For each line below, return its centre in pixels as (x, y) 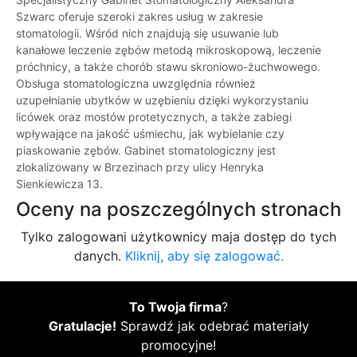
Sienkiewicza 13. (59, 184)
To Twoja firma (175, 307)
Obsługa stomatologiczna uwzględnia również (136, 84)
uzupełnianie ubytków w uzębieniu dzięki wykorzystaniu (162, 100)
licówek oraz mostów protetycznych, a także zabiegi (154, 117)
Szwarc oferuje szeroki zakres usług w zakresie (139, 17)
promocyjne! (178, 345)
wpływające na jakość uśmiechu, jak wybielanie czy (150, 134)
